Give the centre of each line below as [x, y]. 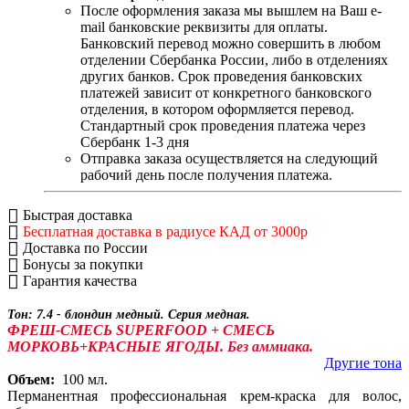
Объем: [31, 380]
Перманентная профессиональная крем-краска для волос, [204, 396]
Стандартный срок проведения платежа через [223, 126]
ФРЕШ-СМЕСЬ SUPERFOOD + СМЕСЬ [141, 330]
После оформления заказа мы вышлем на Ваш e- [231, 11]
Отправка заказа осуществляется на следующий [229, 159]
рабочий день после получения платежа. [206, 175]
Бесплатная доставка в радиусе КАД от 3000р [165, 232]
